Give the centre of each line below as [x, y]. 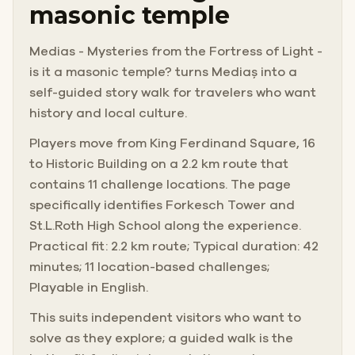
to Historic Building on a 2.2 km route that [159, 164]
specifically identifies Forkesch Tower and [162, 205]
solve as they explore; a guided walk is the [161, 338]
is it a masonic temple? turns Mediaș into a [163, 72]
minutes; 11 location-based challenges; [149, 267]
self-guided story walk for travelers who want [173, 92]
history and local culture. [108, 113]
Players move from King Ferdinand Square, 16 [172, 143]
